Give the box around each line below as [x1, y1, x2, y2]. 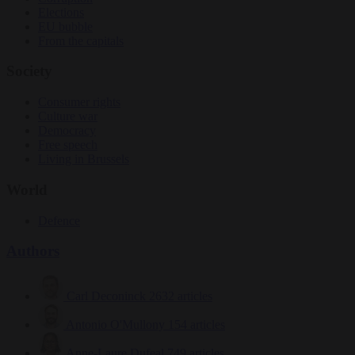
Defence [38, 213, 80, 227]
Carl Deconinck [67, 289, 146, 303]
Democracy [38, 124, 96, 138]
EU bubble [38, 19, 93, 33]
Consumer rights [38, 95, 120, 109]
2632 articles [149, 289, 212, 303]
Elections [38, 5, 84, 19]
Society [6, 63, 52, 80]
